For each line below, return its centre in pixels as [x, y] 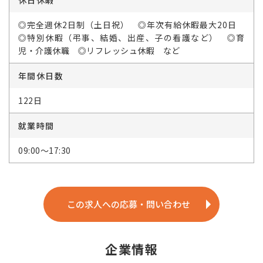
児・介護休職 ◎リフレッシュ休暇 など [99, 50]
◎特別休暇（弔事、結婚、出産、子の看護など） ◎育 [131, 38]
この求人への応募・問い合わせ [129, 204]
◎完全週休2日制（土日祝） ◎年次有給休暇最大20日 [131, 25]
